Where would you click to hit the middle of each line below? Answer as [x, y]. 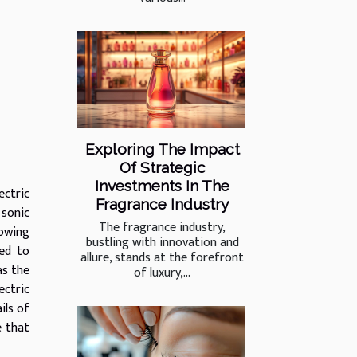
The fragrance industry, [162, 227]
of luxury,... [162, 273]
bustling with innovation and [162, 242]
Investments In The [162, 185]
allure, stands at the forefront [162, 257]
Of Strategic [162, 167]
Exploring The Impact [162, 149]
